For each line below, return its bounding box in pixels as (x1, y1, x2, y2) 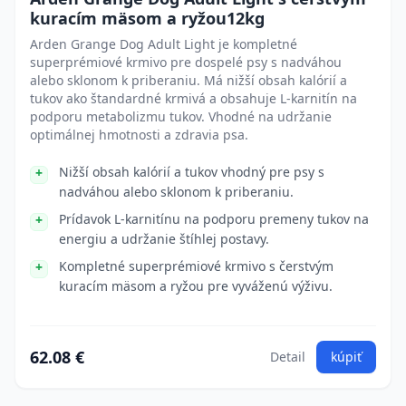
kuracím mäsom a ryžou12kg (30, 7, 265, 29)
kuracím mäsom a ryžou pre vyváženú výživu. (59, 277, 333, 295)
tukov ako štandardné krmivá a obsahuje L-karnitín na (30, 90, 357, 107)
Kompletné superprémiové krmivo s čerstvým (59, 257, 333, 275)
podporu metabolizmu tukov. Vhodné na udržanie (30, 108, 332, 125)
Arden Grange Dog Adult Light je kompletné (30, 35, 297, 53)
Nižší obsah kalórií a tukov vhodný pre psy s (59, 163, 324, 180)
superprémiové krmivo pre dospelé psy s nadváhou (30, 53, 342, 71)
